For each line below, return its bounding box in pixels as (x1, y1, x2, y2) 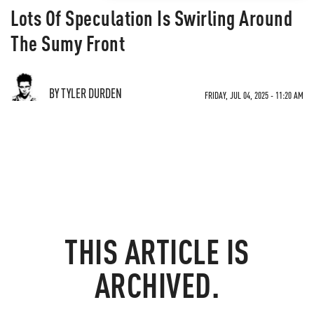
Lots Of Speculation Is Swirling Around (11, 4, 292, 31)
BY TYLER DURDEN (49, 85, 122, 101)
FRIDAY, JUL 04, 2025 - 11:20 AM (205, 89, 303, 101)
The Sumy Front (11, 29, 125, 56)
